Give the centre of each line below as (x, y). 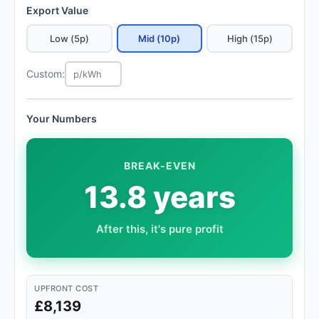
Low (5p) (69, 38)
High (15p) (250, 38)
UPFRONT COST (66, 288)
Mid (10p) (159, 38)
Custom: (46, 74)
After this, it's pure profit (159, 229)
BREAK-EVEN (159, 166)
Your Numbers (62, 119)
